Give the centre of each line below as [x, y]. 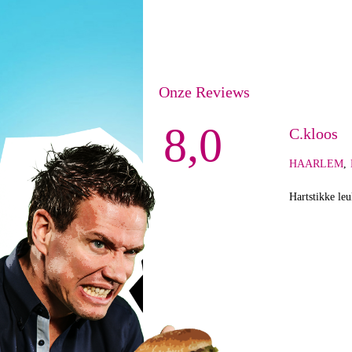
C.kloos [313, 134]
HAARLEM [316, 164]
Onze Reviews [204, 92]
